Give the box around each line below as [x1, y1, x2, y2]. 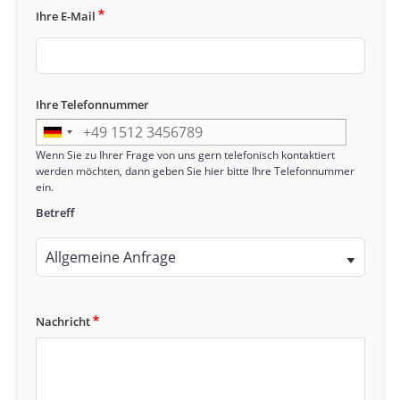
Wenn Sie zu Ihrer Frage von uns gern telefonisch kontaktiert [35, 147, 335, 163]
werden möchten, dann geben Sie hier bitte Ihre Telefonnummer [35, 163, 354, 179]
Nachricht [35, 313, 90, 330]
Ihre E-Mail [35, 7, 96, 24]
